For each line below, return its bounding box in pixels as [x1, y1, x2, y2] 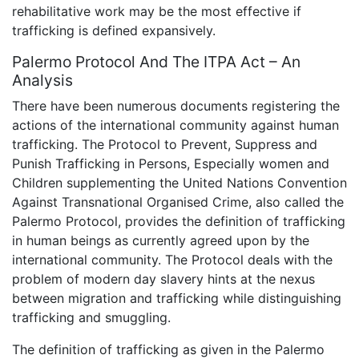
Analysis [12, 71, 73, 91]
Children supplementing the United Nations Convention [12, 175, 347, 192]
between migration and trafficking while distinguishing [12, 290, 341, 307]
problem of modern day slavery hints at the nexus [12, 271, 315, 288]
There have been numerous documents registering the [12, 98, 340, 115]
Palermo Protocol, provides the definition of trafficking [12, 213, 345, 230]
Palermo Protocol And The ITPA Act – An [12, 52, 301, 72]
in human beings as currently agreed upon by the [12, 232, 309, 249]
